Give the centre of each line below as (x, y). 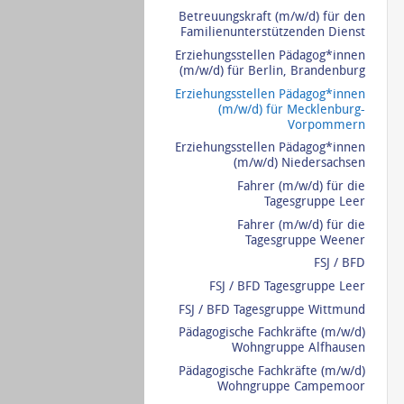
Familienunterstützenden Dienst (272, 32)
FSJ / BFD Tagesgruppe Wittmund (271, 309)
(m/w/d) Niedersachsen (299, 163)
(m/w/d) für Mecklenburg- (291, 109)
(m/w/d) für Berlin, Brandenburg (272, 70)
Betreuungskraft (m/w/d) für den (271, 17)
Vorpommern (326, 124)
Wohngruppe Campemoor (291, 387)
